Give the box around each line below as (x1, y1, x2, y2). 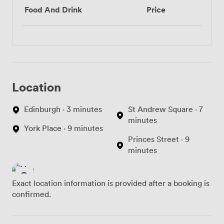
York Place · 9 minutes (24, 122, 103, 133)
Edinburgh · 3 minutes (24, 103, 102, 114)
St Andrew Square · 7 (128, 103, 203, 114)
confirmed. (12, 188, 51, 199)
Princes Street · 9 (128, 133, 189, 144)
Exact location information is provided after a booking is (12, 177, 209, 188)
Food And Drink (24, 3, 82, 15)
